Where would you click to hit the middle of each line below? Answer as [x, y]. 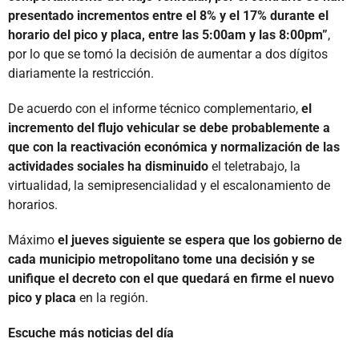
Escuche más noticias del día [91, 333]
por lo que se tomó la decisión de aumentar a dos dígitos [168, 54]
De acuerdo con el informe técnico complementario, [155, 108]
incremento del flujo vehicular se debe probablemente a [169, 127]
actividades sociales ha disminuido [108, 166]
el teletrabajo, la [254, 166]
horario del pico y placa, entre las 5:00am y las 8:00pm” [168, 34]
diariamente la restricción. [81, 73]
